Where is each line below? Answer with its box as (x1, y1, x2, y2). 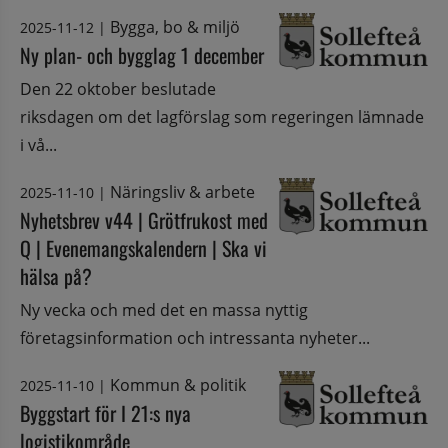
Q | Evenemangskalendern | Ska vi (20, 232, 267, 263)
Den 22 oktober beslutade (20, 77, 216, 100)
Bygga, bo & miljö (110, 15, 240, 38)
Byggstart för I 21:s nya (20, 398, 191, 429)
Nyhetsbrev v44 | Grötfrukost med (20, 204, 268, 235)
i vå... (20, 133, 57, 156)
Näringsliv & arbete (110, 180, 255, 203)
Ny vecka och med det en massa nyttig (20, 298, 308, 321)
